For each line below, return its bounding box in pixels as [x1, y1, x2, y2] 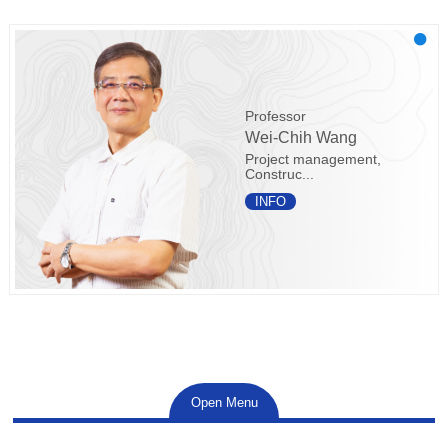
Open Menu [190, 395, 258, 411]
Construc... [244, 166, 314, 182]
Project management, [244, 151, 381, 167]
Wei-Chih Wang [244, 128, 357, 146]
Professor [244, 108, 306, 124]
